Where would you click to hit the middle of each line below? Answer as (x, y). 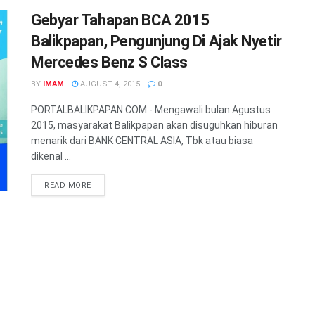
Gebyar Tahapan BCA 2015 (120, 20)
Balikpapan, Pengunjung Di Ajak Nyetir (156, 41)
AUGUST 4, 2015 (109, 84)
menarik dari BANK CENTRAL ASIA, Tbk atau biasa (142, 140)
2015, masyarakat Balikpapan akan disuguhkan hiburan (154, 125)
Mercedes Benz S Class (109, 62)
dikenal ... (51, 156)
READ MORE (68, 185)
